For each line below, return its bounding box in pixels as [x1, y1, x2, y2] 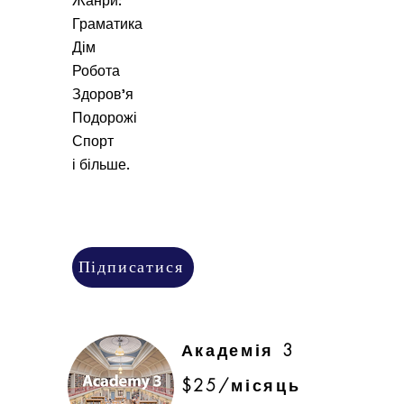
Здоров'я [71, 85, 133, 104]
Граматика [71, 14, 142, 33]
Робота [71, 61, 120, 80]
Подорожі [71, 108, 137, 127]
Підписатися [78, 258, 184, 276]
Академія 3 [180, 339, 295, 361]
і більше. [71, 155, 130, 174]
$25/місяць [180, 374, 301, 396]
